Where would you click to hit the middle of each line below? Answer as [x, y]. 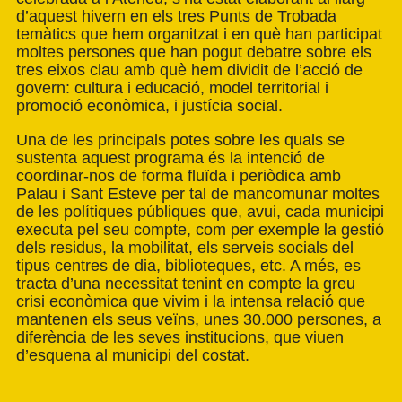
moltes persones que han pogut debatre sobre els [194, 52]
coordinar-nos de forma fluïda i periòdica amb [179, 176]
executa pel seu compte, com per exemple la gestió [200, 230]
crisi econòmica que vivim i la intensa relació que [191, 302]
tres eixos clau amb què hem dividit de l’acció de [189, 70]
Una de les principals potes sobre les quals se [180, 140]
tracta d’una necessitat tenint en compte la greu [186, 284]
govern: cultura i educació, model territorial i [172, 88]
